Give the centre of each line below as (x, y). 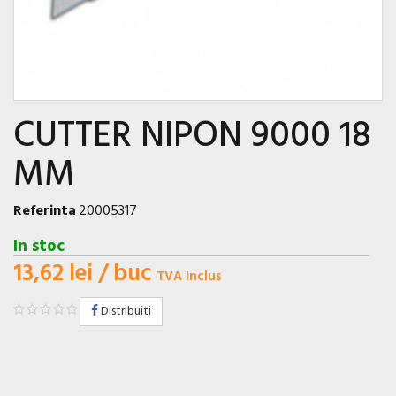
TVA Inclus (189, 277)
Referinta (45, 212)
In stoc (39, 247)
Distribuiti (125, 312)
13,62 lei (53, 275)
